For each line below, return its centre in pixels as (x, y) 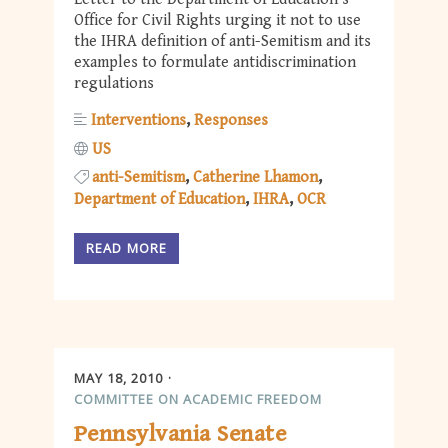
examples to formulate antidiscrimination (215, 63)
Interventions (138, 121)
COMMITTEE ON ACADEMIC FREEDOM (198, 398)
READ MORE (127, 248)
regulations (114, 84)
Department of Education (159, 199)
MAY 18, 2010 (118, 377)
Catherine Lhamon (255, 177)
